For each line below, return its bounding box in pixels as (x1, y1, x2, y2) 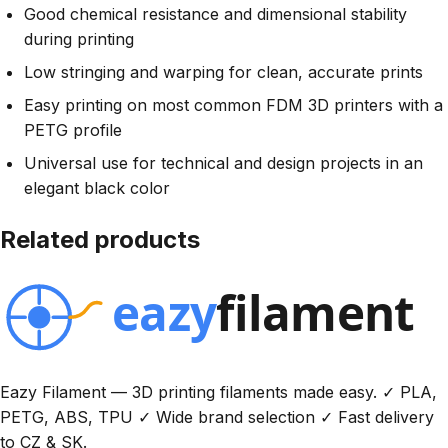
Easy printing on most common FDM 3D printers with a (24, 94, 443, 115)
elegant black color (24, 177, 170, 198)
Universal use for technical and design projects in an (24, 152, 423, 173)
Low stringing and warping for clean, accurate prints (24, 61, 423, 82)
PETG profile (24, 119, 122, 140)
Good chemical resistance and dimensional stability (24, 3, 407, 24)
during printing (24, 28, 134, 49)
